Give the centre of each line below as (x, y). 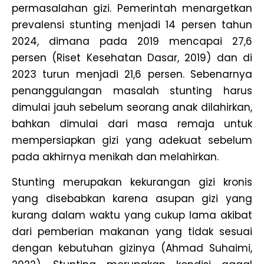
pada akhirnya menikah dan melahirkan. (115, 157)
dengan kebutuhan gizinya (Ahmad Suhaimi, (132, 248)
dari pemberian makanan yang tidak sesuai (132, 231)
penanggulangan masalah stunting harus (132, 91)
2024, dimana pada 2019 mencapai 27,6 (132, 42)
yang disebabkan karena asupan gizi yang (132, 198)
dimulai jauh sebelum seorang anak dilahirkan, (132, 108)
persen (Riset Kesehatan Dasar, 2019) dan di (132, 58)
